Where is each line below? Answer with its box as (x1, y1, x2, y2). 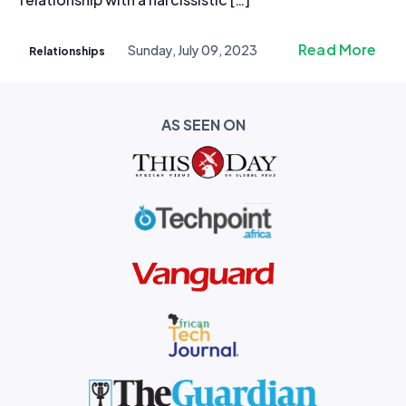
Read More (298, 36, 377, 61)
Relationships (29, 41, 106, 59)
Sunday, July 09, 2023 (128, 39, 258, 60)
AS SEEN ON (160, 111, 246, 136)
